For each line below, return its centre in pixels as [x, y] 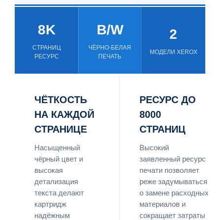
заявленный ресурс [173, 159]
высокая [49, 170]
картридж [50, 204]
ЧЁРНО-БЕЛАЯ [110, 47]
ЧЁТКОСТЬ [61, 99]
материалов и [163, 204]
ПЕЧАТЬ [110, 56]
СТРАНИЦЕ [61, 129]
